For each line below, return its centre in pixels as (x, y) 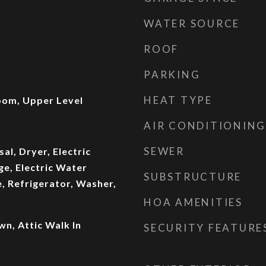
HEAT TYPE (178, 100)
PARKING (172, 75)
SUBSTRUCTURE (193, 177)
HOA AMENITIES (193, 202)
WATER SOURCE (192, 23)
